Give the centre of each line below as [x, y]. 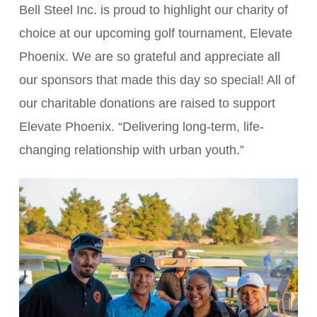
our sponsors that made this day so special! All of [157, 80]
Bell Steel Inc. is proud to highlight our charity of [153, 10]
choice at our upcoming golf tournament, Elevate [155, 34]
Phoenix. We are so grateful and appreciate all [149, 57]
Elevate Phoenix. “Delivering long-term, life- [141, 127]
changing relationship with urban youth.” [131, 150]
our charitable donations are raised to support [147, 104]
